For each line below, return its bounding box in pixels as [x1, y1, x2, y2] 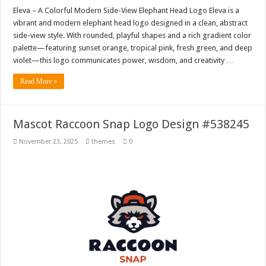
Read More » [20, 77, 58, 85]
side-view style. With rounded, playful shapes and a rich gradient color [13, 30, 252, 40]
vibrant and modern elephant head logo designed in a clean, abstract [13, 18, 248, 27]
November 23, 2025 [19, 137, 78, 145]
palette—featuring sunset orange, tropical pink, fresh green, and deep [13, 43, 253, 52]
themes [91, 137, 116, 145]
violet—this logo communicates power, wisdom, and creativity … [13, 55, 235, 65]
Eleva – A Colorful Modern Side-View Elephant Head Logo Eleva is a [13, 5, 240, 15]
